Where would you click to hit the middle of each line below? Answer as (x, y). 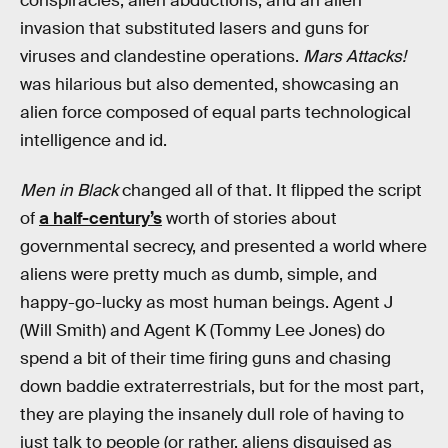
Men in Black (69, 191)
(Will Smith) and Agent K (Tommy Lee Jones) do (202, 331)
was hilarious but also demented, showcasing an (209, 85)
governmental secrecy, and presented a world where (223, 247)
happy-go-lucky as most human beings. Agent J (206, 303)
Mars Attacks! (354, 57)
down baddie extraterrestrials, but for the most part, (222, 387)
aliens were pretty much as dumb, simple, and (198, 275)
